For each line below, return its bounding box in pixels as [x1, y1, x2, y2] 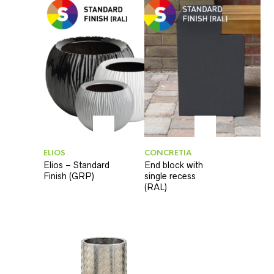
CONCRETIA [144, 147, 192, 158]
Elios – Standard [43, 160, 109, 170]
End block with [144, 160, 204, 170]
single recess [144, 171, 196, 181]
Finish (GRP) [43, 171, 94, 181]
